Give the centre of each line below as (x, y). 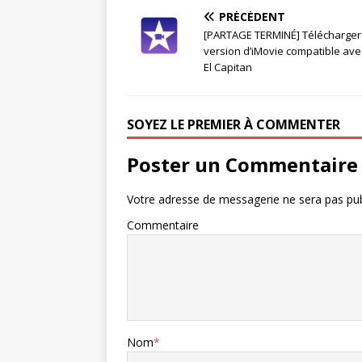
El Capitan (228, 67)
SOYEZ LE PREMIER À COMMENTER (234, 124)
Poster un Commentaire (242, 164)
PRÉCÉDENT (252, 17)
